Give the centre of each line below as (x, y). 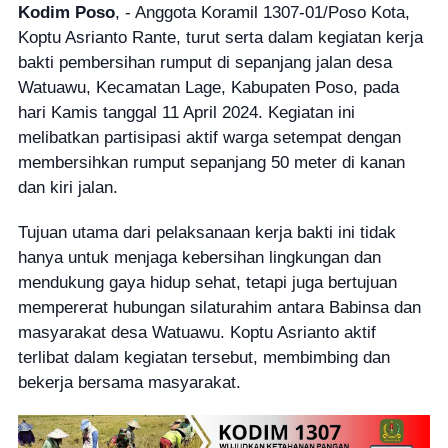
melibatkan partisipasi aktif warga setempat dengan (209, 137)
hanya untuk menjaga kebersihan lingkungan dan (199, 257)
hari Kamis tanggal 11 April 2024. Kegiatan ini (186, 112)
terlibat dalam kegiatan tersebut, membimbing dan (203, 357)
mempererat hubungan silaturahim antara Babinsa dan (219, 307)
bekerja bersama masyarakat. (129, 382)
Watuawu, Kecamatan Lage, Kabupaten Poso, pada (208, 87)
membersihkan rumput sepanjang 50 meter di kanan (211, 162)
